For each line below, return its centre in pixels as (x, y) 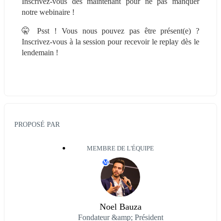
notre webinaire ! (48, 12)
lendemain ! (40, 52)
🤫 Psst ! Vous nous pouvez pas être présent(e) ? (110, 31)
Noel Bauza (120, 207)
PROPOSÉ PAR (37, 125)
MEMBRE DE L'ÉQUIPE (120, 149)
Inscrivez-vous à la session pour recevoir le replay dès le (110, 41)
